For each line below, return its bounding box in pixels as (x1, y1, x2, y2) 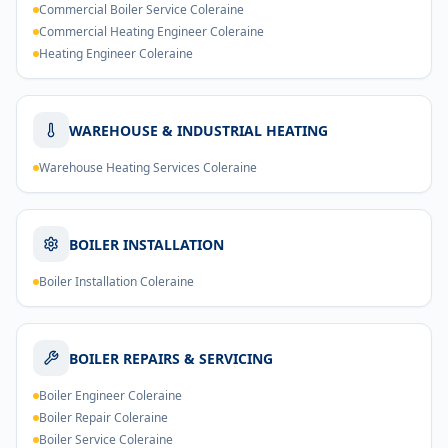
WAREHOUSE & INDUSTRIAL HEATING (69, 120, 328, 140)
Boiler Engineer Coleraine (39, 387, 182, 404)
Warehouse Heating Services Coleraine (39, 159, 257, 176)
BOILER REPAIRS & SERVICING (69, 348, 273, 368)
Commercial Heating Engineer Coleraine (39, 23, 264, 40)
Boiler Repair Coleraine (39, 409, 168, 426)
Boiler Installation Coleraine (39, 273, 194, 290)
